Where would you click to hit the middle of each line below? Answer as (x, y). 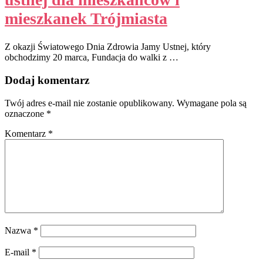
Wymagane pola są (212, 103)
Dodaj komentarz (47, 80)
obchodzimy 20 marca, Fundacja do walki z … (92, 58)
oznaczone (26, 114)
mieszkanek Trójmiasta (86, 18)
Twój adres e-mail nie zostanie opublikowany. (90, 103)
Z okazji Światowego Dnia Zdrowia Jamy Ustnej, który (108, 47)
